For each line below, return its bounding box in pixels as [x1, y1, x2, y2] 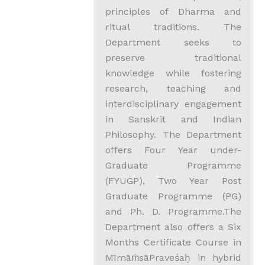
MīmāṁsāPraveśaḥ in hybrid [105, 251, 241, 263]
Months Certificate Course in [105, 236, 241, 248]
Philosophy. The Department [105, 128, 241, 140]
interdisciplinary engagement [105, 98, 241, 109]
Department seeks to [105, 36, 241, 48]
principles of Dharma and [105, 5, 241, 17]
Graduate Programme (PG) [105, 190, 241, 202]
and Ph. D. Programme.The [105, 205, 241, 217]
